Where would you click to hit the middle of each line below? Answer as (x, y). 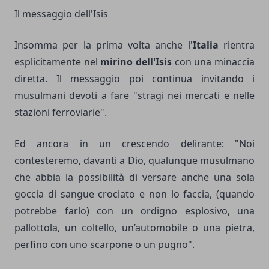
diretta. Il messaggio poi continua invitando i (134, 78)
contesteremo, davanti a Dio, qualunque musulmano (134, 160)
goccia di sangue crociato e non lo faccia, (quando (134, 194)
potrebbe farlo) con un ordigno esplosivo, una (134, 210)
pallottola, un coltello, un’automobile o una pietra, (134, 227)
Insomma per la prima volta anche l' (104, 45)
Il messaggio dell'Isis (61, 14)
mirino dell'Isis (136, 62)
